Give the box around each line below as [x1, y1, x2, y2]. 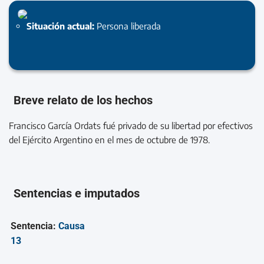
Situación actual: [27, 20, 97, 31]
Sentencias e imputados [14, 186, 140, 201]
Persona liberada [97, 20, 161, 31]
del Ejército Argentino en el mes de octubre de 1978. [9, 134, 210, 145]
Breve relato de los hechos [14, 93, 153, 107]
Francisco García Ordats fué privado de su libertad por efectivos [9, 120, 253, 131]
